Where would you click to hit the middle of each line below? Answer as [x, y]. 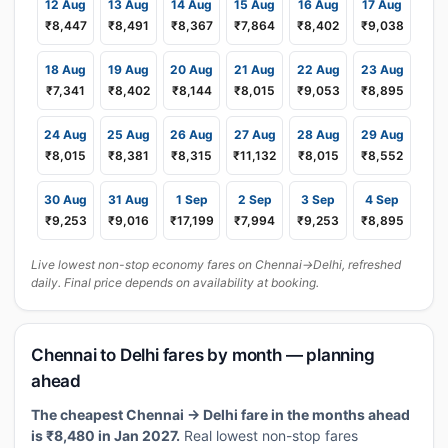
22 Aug [318, 69]
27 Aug [254, 134]
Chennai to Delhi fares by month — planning [203, 355]
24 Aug [65, 134]
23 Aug [382, 69]
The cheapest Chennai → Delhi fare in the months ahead [220, 414]
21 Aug [254, 69]
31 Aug [128, 199]
